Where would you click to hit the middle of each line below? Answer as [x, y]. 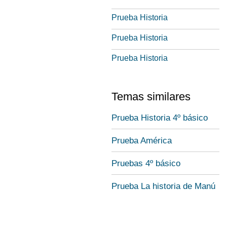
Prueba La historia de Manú [163, 186]
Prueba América [142, 141]
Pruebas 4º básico [146, 163]
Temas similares [151, 97]
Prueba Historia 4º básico [160, 118]
